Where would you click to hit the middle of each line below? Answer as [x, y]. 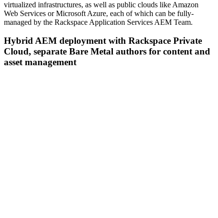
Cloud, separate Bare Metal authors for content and [107, 52]
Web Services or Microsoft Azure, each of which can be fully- [99, 13]
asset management [40, 62]
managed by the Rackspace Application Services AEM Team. [98, 22]
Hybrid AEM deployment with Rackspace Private [103, 41]
